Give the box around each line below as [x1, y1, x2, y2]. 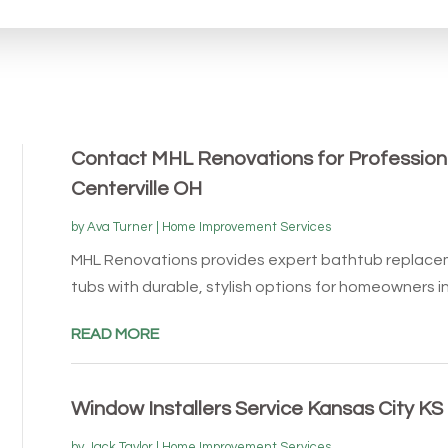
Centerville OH [70, 178, 202, 199]
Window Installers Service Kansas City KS [70, 398, 443, 419]
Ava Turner [86, 219, 153, 234]
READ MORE [70, 325, 159, 342]
